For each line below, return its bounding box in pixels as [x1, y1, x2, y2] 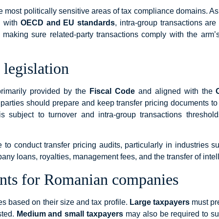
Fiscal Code [89, 87, 135, 95]
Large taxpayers [129, 197, 190, 206]
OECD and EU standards [20, 18, 115, 27]
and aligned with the [134, 87, 216, 95]
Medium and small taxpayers [16, 209, 123, 218]
